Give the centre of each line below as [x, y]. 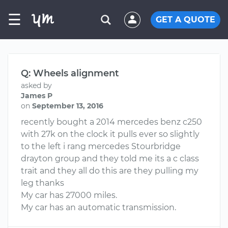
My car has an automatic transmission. [98, 207]
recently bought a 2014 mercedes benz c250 [111, 122]
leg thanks [42, 183]
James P [37, 96]
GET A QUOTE [186, 19]
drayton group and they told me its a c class [110, 159]
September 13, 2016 [68, 106]
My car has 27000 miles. [69, 195]
